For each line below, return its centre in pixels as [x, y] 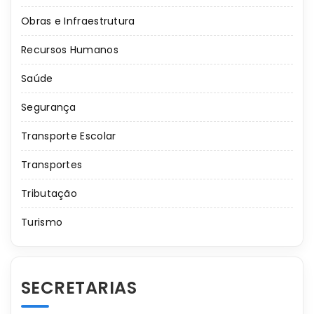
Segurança [49, 108]
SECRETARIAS [79, 288]
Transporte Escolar [69, 136]
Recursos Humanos [70, 50]
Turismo [42, 223]
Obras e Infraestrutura [78, 21]
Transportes [52, 165]
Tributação [49, 194]
